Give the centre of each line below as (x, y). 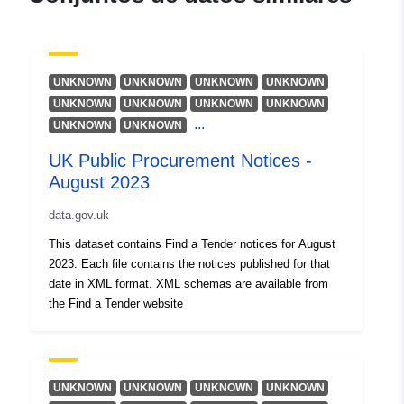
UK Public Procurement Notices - (180, 161)
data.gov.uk (79, 216)
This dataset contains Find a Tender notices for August (192, 244)
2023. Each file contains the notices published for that (189, 264)
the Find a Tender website (116, 304)
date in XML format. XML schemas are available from (188, 284)
